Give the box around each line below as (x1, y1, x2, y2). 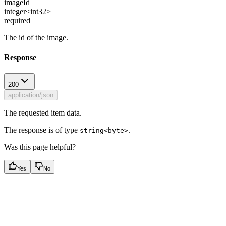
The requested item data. (4, 108, 82, 117)
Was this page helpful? (4, 142, 76, 151)
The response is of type (4, 125, 80, 134)
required (4, 16, 30, 25)
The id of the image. (4, 33, 68, 42)
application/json (8, 91, 53, 99)
